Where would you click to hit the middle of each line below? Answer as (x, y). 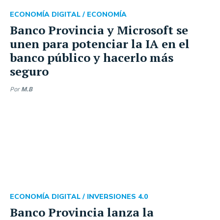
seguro (29, 71)
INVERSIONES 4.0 (117, 197)
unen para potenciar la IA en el (100, 44)
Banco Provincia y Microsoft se (99, 30)
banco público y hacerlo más (92, 57)
